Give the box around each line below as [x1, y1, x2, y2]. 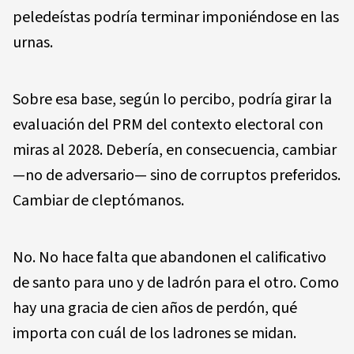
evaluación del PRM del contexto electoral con [13, 114, 323, 136]
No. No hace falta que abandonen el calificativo [13, 247, 326, 269]
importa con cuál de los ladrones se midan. [13, 322, 296, 345]
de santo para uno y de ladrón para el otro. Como [13, 272, 339, 294]
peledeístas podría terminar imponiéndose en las [13, 6, 339, 28]
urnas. [13, 32, 53, 54]
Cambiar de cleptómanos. [13, 190, 184, 212]
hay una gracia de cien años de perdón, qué [13, 297, 297, 319]
